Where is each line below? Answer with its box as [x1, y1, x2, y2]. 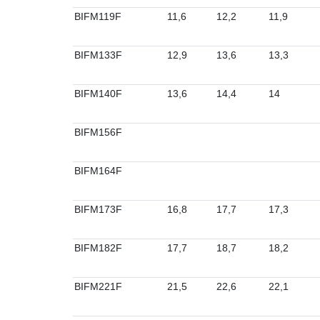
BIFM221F [74, 281, 122, 292]
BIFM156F [74, 126, 122, 138]
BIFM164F [74, 165, 122, 176]
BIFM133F [74, 49, 122, 61]
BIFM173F [74, 204, 122, 215]
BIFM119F [74, 11, 121, 22]
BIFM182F [74, 242, 122, 254]
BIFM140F [74, 88, 122, 99]
